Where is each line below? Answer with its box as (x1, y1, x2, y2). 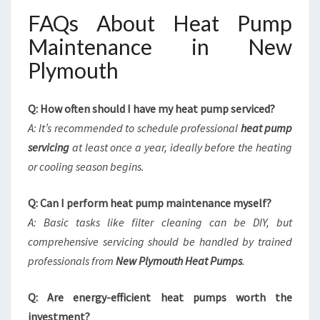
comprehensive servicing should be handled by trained (28, 234, 292, 249)
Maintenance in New (28, 34, 292, 59)
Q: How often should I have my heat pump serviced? (28, 101, 275, 116)
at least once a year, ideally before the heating (69, 140, 292, 154)
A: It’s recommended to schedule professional (28, 121, 241, 135)
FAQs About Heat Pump (28, 10, 292, 36)
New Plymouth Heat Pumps (116, 254, 242, 268)
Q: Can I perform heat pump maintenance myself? (28, 196, 271, 210)
